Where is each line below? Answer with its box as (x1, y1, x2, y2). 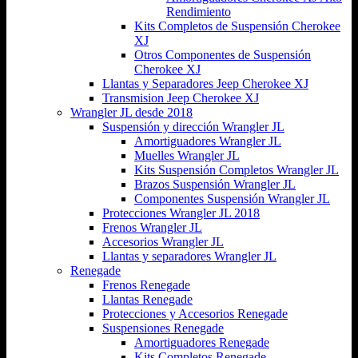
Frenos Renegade (102, 277, 190, 292)
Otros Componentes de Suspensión (134, 47, 311, 62)
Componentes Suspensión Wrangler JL (134, 191, 330, 205)
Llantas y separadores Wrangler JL (102, 249, 276, 263)
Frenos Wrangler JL (102, 220, 202, 234)
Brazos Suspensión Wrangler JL (134, 177, 296, 191)
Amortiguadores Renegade (134, 335, 269, 349)
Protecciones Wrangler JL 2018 (102, 205, 260, 220)
